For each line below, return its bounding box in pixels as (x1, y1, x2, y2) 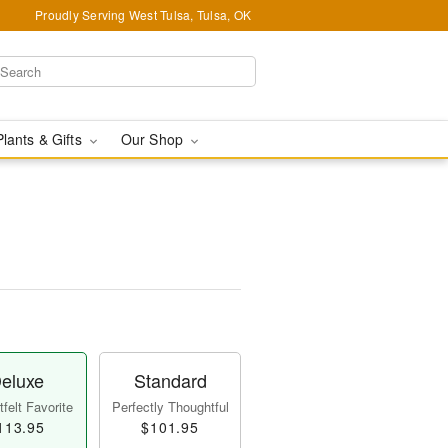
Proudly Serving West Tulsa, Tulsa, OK (35, 6, 251, 23)
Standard (133, 367, 207, 393)
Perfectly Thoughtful (111, 397, 229, 416)
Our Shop (120, 129, 188, 149)
